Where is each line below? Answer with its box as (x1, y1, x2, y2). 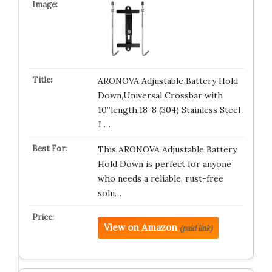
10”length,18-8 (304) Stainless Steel (97, 104, 240, 115)
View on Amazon (103, 222, 177, 233)
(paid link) (179, 223, 212, 233)
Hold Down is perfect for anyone (97, 158, 231, 169)
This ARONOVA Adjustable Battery (97, 144, 237, 155)
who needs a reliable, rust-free (97, 173, 223, 184)
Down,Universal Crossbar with (97, 90, 223, 101)
